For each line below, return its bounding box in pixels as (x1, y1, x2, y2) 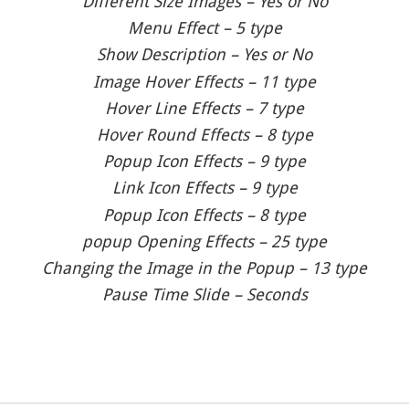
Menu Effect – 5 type (127, 18, 282, 38)
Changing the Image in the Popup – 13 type (42, 257, 367, 278)
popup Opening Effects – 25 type (82, 231, 327, 251)
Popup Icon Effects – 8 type (103, 204, 306, 225)
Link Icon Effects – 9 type (111, 178, 298, 198)
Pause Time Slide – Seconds (101, 285, 308, 305)
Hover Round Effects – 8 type (96, 125, 313, 145)
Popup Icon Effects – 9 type (103, 152, 306, 172)
